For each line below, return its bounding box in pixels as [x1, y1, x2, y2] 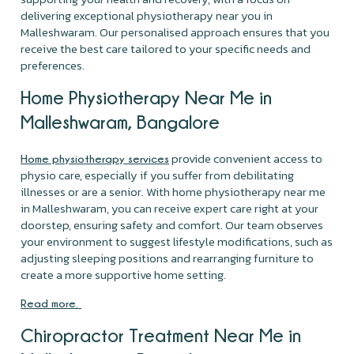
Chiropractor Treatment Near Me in [21, 324, 302, 345]
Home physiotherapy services [21, 152, 170, 164]
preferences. [21, 55, 85, 74]
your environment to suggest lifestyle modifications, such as [21, 232, 333, 250]
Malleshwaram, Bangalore [21, 111, 220, 132]
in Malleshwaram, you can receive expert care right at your [21, 198, 319, 217]
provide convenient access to [169, 149, 323, 168]
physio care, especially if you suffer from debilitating [21, 165, 295, 184]
